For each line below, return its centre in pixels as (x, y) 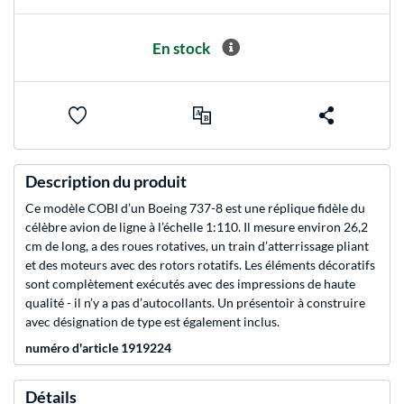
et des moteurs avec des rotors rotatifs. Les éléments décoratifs (200, 265)
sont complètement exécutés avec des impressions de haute (190, 284)
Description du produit (106, 182)
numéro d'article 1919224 (98, 348)
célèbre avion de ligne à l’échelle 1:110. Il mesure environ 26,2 (197, 227)
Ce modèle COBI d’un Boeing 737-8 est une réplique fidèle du (195, 208)
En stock (181, 48)
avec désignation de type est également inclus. (152, 322)
